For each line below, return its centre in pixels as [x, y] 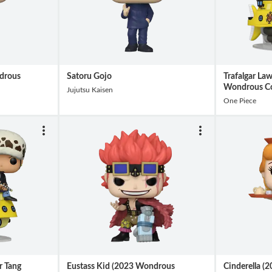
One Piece [240, 100]
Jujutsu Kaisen [90, 90]
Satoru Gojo [89, 76]
